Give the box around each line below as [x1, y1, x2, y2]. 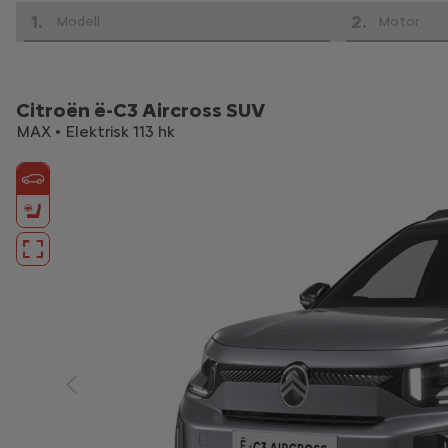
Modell [56, 13, 100, 30]
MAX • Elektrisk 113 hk [16, 122, 175, 141]
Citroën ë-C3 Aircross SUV [16, 98, 265, 122]
